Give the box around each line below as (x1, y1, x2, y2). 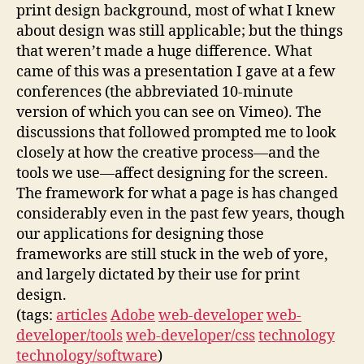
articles (56, 305, 107, 325)
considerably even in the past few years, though (16, 204, 344, 223)
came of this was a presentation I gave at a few (16, 62, 336, 81)
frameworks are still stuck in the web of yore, (16, 245, 328, 264)
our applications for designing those (16, 224, 264, 244)
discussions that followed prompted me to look (16, 123, 336, 142)
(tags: (16, 305, 56, 325)
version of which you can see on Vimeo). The (16, 102, 322, 122)
